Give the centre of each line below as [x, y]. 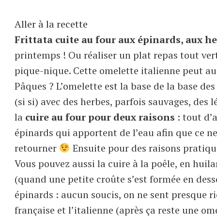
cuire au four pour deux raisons [100, 117]
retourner [37, 148]
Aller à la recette [51, 24]
